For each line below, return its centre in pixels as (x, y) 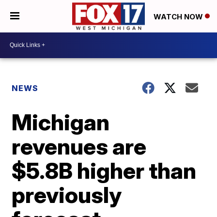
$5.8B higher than (104, 170)
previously (67, 194)
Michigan (61, 122)
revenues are (79, 146)
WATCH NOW (179, 16)
